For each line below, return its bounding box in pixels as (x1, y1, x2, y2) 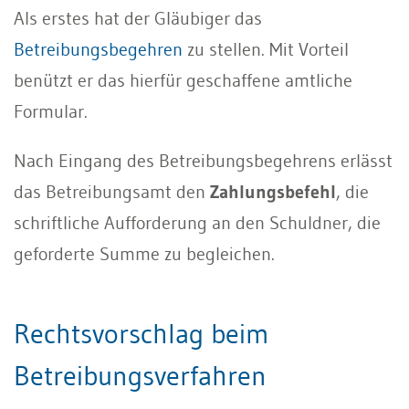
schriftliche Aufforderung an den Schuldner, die (14, 211, 381, 234)
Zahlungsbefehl (210, 180, 336, 203)
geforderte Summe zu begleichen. (14, 242, 275, 265)
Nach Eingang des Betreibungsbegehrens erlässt (14, 149, 393, 172)
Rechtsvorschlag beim (14, 316, 268, 351)
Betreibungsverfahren (14, 358, 267, 393)
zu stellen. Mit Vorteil (187, 37, 349, 60)
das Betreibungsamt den (14, 180, 210, 203)
